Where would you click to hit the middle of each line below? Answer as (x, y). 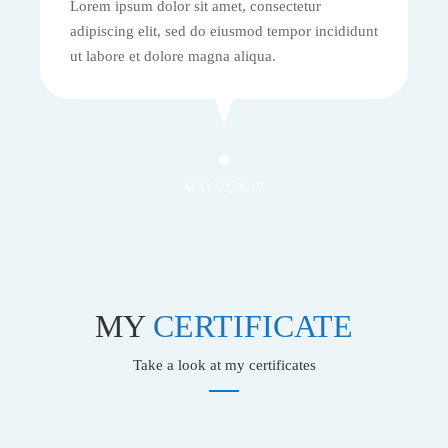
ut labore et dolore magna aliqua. (173, 56)
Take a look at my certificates (224, 365)
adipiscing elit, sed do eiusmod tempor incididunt (224, 31)
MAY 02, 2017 (224, 188)
